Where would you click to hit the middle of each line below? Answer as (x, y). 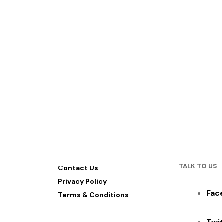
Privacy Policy (82, 181)
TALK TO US (198, 166)
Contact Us (78, 168)
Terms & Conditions (93, 195)
